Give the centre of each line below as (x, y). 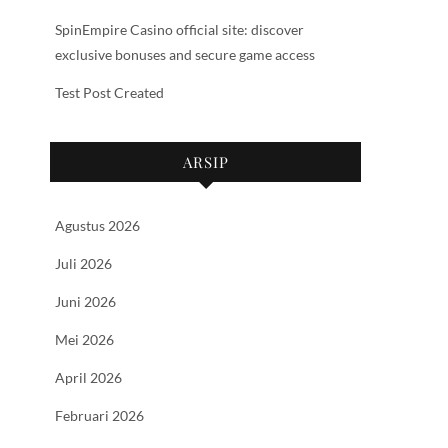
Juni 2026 (85, 302)
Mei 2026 (84, 340)
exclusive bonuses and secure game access (185, 55)
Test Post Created (109, 93)
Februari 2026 (99, 416)
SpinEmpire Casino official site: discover (179, 30)
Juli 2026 (83, 264)
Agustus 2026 (97, 226)
